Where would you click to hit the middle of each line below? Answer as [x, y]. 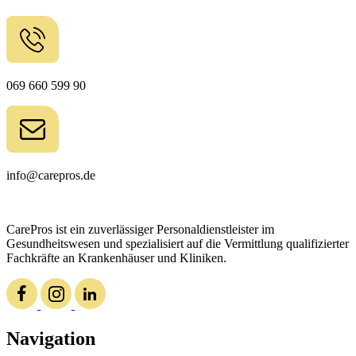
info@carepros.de [51, 175]
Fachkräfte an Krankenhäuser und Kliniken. [116, 257]
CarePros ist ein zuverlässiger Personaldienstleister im [140, 229]
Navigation [51, 338]
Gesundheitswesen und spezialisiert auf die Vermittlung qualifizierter [178, 243]
